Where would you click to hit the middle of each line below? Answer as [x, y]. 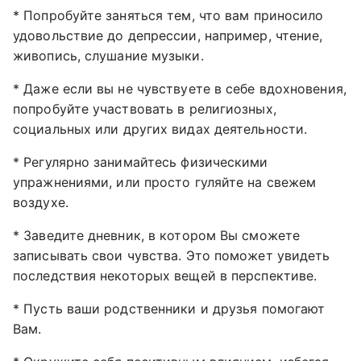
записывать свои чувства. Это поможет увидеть [172, 256]
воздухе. [41, 203]
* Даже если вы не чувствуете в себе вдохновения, [180, 89]
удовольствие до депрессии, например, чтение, [168, 36]
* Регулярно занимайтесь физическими [141, 162]
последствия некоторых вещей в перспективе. [165, 276]
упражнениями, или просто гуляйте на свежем [165, 183]
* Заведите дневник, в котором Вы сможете [157, 236]
